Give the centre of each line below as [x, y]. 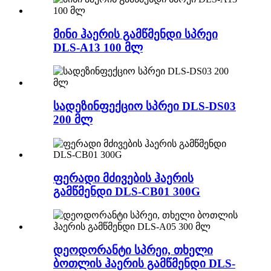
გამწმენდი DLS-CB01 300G [127, 191]
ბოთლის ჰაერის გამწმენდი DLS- [144, 263]
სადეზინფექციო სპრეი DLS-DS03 [145, 106]
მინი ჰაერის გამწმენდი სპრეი [135, 34]
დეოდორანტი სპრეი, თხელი [133, 250]
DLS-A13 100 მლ [98, 47]
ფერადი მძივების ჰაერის [123, 178]
